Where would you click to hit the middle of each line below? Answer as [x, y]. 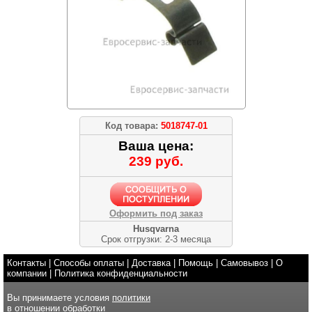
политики [131, 298]
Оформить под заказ [156, 213]
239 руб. [156, 161]
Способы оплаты [89, 263]
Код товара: [133, 126]
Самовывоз [244, 263]
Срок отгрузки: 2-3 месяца [156, 239]
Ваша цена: [156, 146]
